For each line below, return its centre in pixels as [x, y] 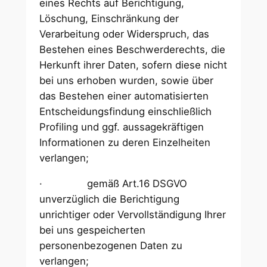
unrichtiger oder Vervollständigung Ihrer [133, 214]
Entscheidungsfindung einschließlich [126, 111]
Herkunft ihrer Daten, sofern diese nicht [133, 65]
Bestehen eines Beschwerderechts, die [133, 49]
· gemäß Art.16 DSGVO [114, 183]
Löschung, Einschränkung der [109, 18]
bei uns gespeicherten [93, 230]
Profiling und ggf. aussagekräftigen [122, 127]
